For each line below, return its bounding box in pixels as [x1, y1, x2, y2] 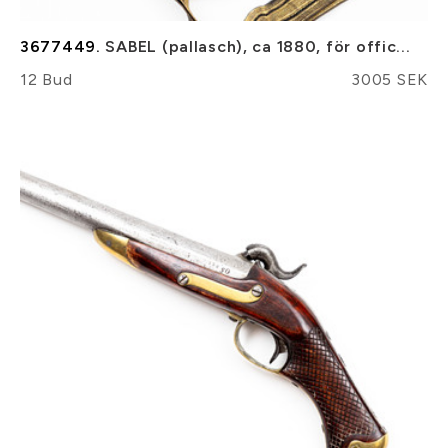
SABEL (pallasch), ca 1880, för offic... [100, 36, 411, 56]
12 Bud [20, 69, 73, 89]
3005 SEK [351, 69, 428, 89]
